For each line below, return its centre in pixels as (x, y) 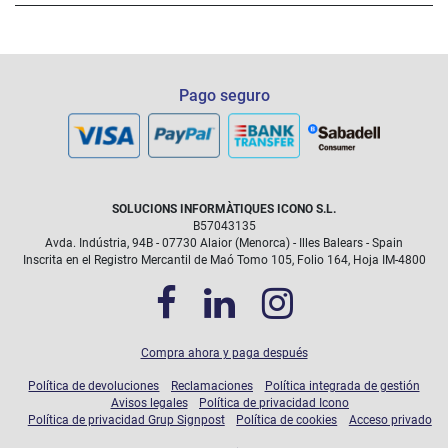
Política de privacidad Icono (274, 403)
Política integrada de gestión (342, 386)
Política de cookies (287, 420)
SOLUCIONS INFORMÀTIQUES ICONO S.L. (224, 209)
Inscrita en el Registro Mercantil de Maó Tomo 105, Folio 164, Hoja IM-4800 (224, 260)
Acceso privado (390, 420)
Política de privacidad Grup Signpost (126, 420)
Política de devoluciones (94, 386)
